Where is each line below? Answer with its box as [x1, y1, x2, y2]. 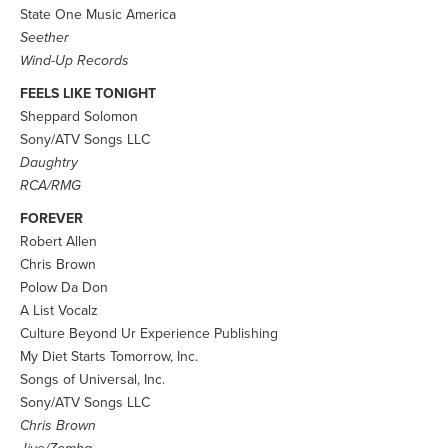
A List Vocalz [20, 302, 98, 319]
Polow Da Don [20, 279, 108, 296]
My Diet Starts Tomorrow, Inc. [20, 348, 198, 365]
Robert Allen [20, 233, 97, 250]
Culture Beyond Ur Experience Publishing [20, 325, 278, 342]
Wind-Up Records [20, 52, 129, 69]
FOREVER [20, 210, 83, 227]
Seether [20, 29, 69, 46]
